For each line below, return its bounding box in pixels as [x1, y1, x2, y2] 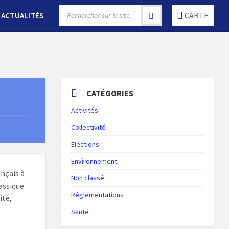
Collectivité [71, 123, 106, 132]
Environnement [71, 156, 118, 166]
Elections [71, 140, 100, 149]
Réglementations [71, 190, 124, 199]
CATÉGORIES [86, 88, 134, 98]
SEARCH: [59, 5, 86, 14]
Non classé [71, 173, 105, 182]
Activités [71, 106, 99, 115]
